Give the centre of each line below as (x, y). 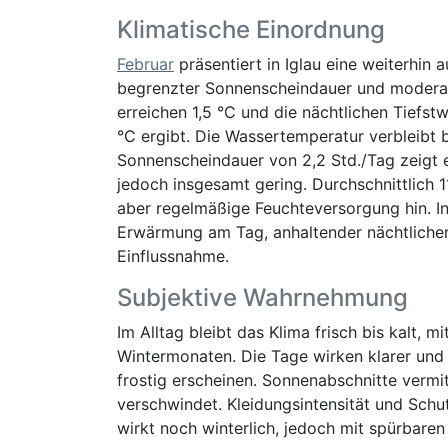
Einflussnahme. (173, 256)
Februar (145, 64)
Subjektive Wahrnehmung (262, 297)
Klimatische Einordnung (251, 29)
